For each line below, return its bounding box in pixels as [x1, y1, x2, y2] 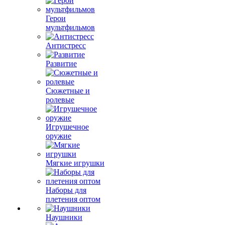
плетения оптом [46, 195, 100, 203]
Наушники [46, 213, 82, 221]
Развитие [46, 59, 77, 68]
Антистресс [46, 41, 86, 50]
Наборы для [46, 186, 86, 194]
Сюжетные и [46, 86, 90, 95]
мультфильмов [46, 23, 95, 32]
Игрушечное [46, 123, 89, 131]
